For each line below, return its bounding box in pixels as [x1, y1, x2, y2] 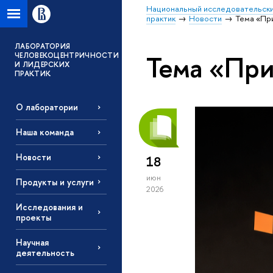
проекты [15, 211, 51, 223]
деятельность [15, 246, 74, 258]
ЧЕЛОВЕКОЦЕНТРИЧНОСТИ [15, 51, 119, 60]
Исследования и [15, 200, 83, 213]
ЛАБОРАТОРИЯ [15, 41, 71, 51]
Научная [15, 236, 49, 248]
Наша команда [15, 126, 74, 138]
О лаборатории [15, 101, 78, 113]
